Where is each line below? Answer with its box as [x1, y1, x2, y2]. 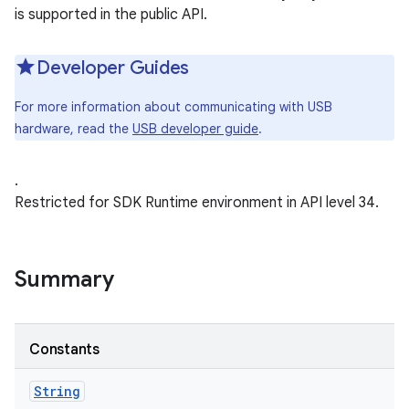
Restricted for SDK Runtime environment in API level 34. [15, 194, 379, 212]
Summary [15, 266, 114, 293]
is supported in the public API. [15, 5, 207, 24]
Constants [29, 341, 100, 359]
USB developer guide [132, 121, 258, 137]
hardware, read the [15, 121, 132, 137]
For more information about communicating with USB [15, 99, 332, 115]
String [34, 383, 80, 400]
